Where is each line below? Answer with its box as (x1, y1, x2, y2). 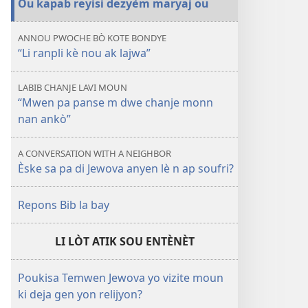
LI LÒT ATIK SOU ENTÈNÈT (54, 234, 195, 249)
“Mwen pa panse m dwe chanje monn (18, 95, 213, 110)
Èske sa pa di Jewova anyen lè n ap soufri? (18, 161, 234, 176)
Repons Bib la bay (18, 197, 109, 212)
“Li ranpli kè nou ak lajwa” (18, 45, 151, 60)
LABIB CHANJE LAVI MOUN (18, 81, 127, 93)
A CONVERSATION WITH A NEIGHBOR (18, 147, 171, 159)
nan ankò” (18, 111, 71, 126)
